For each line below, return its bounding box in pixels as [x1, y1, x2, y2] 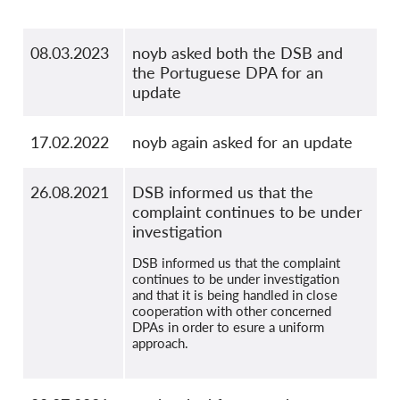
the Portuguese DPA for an [132, 62, 323, 83]
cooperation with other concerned [132, 303, 331, 320]
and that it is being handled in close [132, 287, 337, 304]
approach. [132, 335, 188, 352]
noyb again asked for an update [132, 132, 353, 153]
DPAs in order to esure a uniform [132, 319, 324, 336]
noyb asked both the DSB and [132, 43, 343, 63]
